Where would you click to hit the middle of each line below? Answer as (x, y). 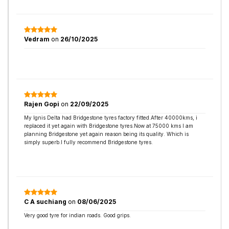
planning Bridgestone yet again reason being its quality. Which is (106, 134)
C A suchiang (46, 202)
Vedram (38, 39)
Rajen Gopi (42, 104)
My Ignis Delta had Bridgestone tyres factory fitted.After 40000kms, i (111, 118)
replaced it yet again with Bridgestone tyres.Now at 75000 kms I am (109, 126)
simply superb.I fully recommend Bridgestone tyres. (88, 142)
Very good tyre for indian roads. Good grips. (77, 215)
